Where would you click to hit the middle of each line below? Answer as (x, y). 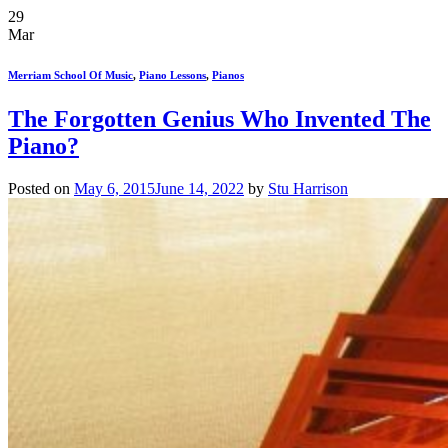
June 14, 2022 (199, 188)
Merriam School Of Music (70, 74)
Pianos (228, 74)
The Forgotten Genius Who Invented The (219, 118)
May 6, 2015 (114, 188)
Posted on (41, 188)
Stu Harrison (308, 188)
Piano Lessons (172, 74)
